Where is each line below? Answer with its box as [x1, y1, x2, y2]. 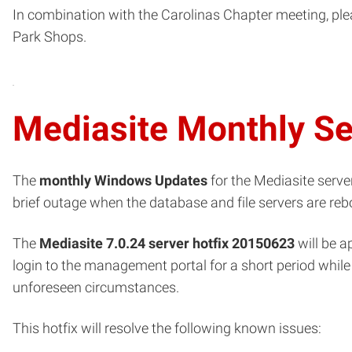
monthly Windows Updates [39, 172, 207, 189]
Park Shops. [13, 28, 86, 45]
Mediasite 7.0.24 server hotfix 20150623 [39, 235, 295, 251]
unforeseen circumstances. [13, 279, 179, 295]
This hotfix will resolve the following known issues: [13, 320, 321, 336]
